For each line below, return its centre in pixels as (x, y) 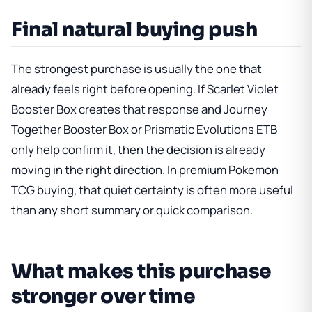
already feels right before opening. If (109, 88)
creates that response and (150, 109)
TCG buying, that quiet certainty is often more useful (152, 189)
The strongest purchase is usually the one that (136, 68)
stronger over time (103, 296)
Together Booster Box (70, 129)
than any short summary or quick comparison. (132, 210)
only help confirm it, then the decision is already (138, 149)
